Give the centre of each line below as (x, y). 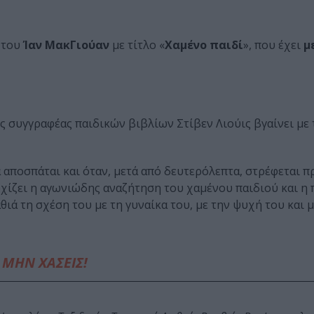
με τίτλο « (137, 45)
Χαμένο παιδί (204, 45)
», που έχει (273, 45)
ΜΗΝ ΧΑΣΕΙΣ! (45, 263)
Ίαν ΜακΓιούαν (66, 45)
